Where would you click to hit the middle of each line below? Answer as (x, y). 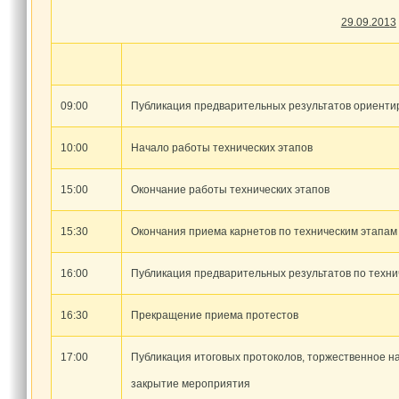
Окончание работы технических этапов (230, 189)
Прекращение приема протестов (214, 315)
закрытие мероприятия (190, 383)
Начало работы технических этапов (221, 147)
